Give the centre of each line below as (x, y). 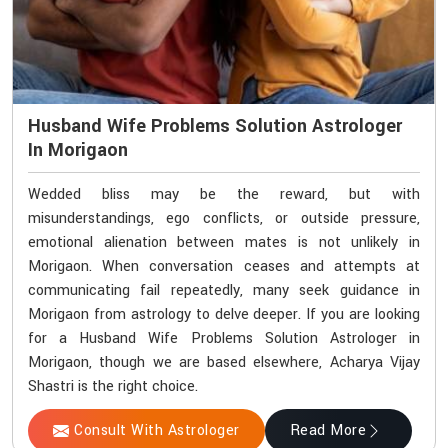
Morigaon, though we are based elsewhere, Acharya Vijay (224, 363)
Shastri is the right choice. (113, 387)
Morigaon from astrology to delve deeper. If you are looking (224, 315)
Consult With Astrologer (157, 431)
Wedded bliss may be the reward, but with (224, 195)
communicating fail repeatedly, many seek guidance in (224, 291)
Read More (327, 431)
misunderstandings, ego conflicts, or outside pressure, (224, 219)
